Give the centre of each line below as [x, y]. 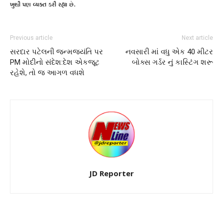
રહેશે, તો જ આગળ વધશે [47, 72]
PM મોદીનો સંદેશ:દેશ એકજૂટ [55, 62]
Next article [197, 38]
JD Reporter [111, 173]
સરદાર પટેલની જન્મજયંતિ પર [56, 52]
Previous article [31, 38]
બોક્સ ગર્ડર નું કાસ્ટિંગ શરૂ [172, 62]
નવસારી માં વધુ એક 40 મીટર [169, 52]
